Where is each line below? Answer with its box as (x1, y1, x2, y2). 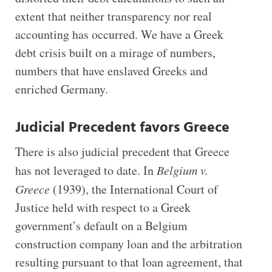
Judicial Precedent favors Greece (15, 116, 229, 140)
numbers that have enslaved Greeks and (15, 62, 208, 79)
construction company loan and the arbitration (15, 235, 242, 252)
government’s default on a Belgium (15, 217, 188, 234)
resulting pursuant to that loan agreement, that (15, 253, 243, 270)
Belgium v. (156, 161, 208, 178)
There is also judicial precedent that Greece (15, 143, 229, 160)
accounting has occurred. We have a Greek (15, 25, 223, 42)
